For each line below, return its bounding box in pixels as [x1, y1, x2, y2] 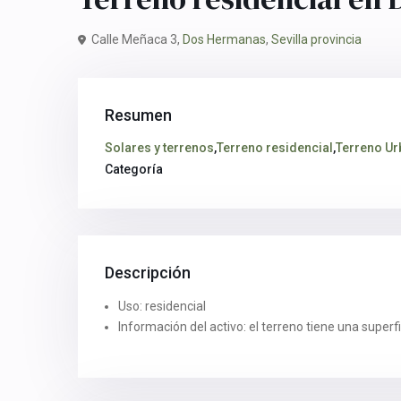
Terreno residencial [217, 141, 333, 155]
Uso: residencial [118, 299, 206, 313]
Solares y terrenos [105, 141, 214, 155]
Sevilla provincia [271, 31, 362, 47]
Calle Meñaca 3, [89, 31, 183, 47]
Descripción [105, 263, 191, 282]
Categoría [105, 162, 163, 176]
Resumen [105, 106, 172, 124]
